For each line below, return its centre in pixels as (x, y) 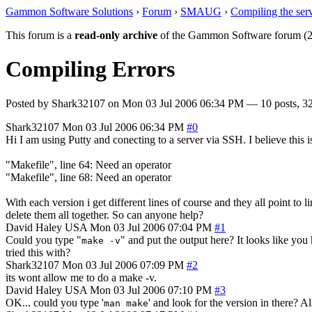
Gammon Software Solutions (69, 11)
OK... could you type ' (55, 302)
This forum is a (40, 35)
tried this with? (38, 252)
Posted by (29, 103)
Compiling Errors (90, 69)
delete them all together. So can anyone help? (104, 214)
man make (126, 303)
